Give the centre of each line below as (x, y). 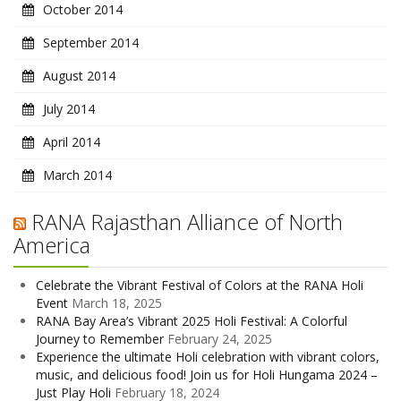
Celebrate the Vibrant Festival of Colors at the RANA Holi (200, 285)
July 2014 (69, 108)
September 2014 (91, 42)
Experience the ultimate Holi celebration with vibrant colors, (208, 356)
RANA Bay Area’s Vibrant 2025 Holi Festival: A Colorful (192, 320)
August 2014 (79, 75)
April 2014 (72, 141)
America (52, 244)
